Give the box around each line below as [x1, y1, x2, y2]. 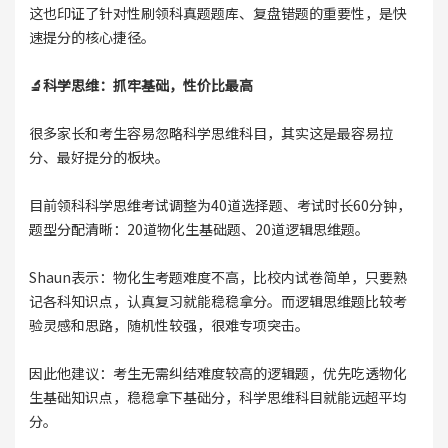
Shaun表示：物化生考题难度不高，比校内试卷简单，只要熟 [28, 267, 407, 288]
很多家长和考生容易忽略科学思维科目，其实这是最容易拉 [28, 123, 393, 144]
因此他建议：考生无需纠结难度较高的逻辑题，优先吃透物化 [28, 363, 407, 384]
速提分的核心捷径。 [28, 27, 155, 48]
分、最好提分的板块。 [28, 147, 169, 168]
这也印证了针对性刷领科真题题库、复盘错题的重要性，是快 [28, 3, 407, 24]
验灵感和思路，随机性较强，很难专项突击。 [28, 315, 309, 336]
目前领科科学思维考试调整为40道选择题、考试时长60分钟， [28, 195, 411, 216]
